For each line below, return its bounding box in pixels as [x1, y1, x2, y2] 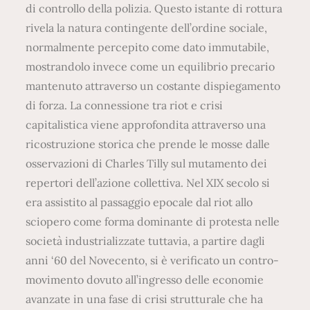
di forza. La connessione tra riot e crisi [26, 98, 224, 112]
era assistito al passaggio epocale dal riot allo [26, 194, 253, 209]
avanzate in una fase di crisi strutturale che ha [26, 291, 264, 306]
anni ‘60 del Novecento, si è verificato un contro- [26, 253, 280, 267]
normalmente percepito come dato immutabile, [26, 39, 270, 54]
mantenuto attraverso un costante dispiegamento [26, 78, 281, 93]
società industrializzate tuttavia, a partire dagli [26, 233, 266, 248]
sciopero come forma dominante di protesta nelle [26, 214, 280, 228]
